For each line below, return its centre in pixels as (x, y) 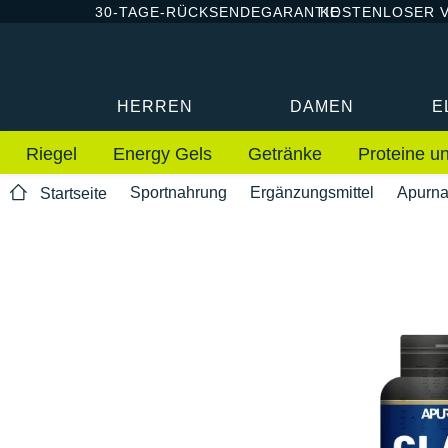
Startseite (73, 194)
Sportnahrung (178, 192)
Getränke (285, 153)
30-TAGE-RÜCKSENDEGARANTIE (217, 11)
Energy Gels (162, 153)
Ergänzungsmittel (312, 192)
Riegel (51, 153)
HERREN (155, 106)
